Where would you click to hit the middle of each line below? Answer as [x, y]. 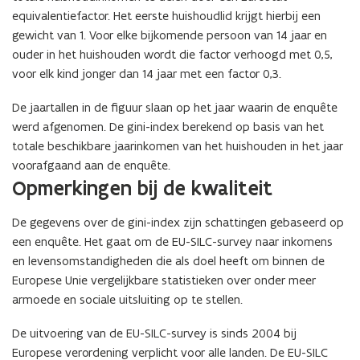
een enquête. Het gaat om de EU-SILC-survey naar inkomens [172, 242]
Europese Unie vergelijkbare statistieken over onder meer [164, 280]
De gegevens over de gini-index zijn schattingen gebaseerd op [178, 223]
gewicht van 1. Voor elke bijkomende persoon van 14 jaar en [170, 35]
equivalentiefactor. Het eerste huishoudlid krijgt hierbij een [166, 16]
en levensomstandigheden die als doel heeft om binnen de [168, 261]
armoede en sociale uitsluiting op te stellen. [127, 300]
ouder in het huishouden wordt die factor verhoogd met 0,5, [172, 55]
